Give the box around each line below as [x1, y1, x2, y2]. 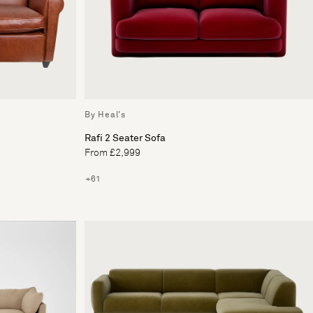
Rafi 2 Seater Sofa [85, 133, 166, 143]
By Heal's [85, 110, 126, 119]
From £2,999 [85, 147, 140, 158]
